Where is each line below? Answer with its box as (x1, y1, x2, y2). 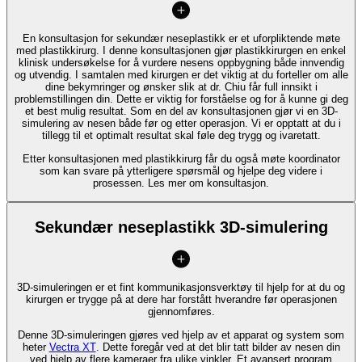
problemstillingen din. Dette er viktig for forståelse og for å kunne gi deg (14, 93, 348, 106)
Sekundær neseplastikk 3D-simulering (34, 217, 328, 236)
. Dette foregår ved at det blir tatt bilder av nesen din (95, 340, 340, 353)
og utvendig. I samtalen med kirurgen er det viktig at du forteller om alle (14, 69, 348, 82)
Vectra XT (48, 340, 96, 353)
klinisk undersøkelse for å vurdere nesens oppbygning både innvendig (18, 57, 344, 69)
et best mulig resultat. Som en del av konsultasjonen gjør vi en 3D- (24, 105, 338, 118)
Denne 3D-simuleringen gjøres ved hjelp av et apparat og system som (18, 328, 344, 341)
